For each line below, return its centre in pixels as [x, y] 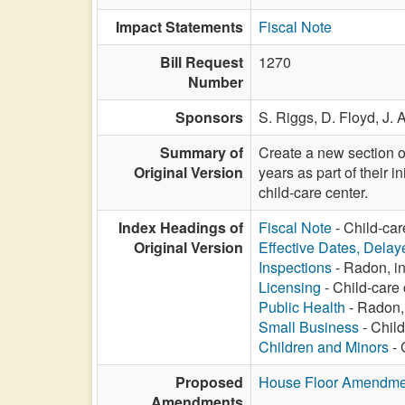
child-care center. [313, 192]
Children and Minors [324, 347]
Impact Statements [179, 27]
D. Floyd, [352, 117]
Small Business [309, 327]
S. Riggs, [290, 117]
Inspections [295, 267]
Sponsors [209, 117]
